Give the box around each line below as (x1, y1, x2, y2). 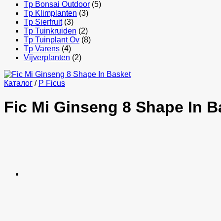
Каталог (4, 79, 33, 87)
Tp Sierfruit (24, 18, 62, 26)
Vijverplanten (24, 53, 70, 62)
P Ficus (38, 79, 65, 87)
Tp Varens (24, 44, 60, 53)
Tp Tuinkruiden (24, 27, 76, 35)
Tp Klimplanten (24, 9, 77, 17)
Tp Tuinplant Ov (24, 36, 79, 44)
